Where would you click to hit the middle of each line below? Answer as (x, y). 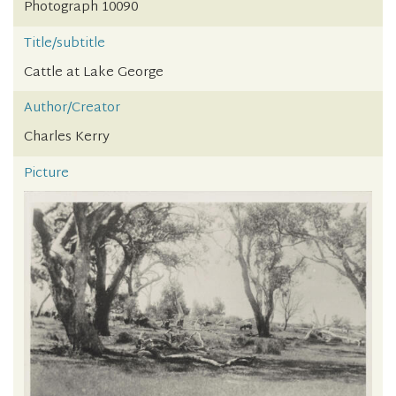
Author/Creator (72, 109)
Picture (46, 173)
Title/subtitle (65, 43)
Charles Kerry (67, 138)
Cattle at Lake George (94, 72)
